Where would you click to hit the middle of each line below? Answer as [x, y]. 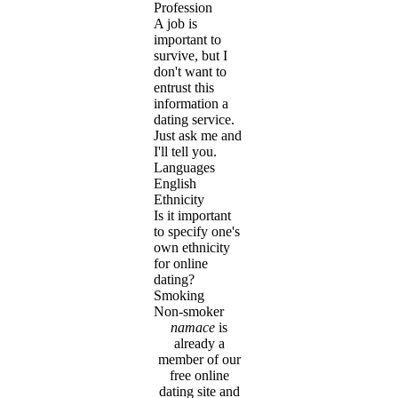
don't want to [190, 72]
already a [199, 344]
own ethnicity [192, 248]
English [175, 184]
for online [181, 264]
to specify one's [197, 232]
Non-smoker [189, 312]
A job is [175, 24]
